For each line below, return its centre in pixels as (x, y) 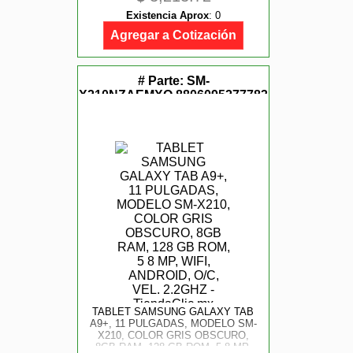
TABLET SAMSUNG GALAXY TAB (173, 312)
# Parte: (162, 81)
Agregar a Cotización (173, 35)
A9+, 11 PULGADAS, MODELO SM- (173, 323)
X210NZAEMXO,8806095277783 (173, 95)
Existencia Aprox (167, 15)
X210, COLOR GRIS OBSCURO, (173, 335)
